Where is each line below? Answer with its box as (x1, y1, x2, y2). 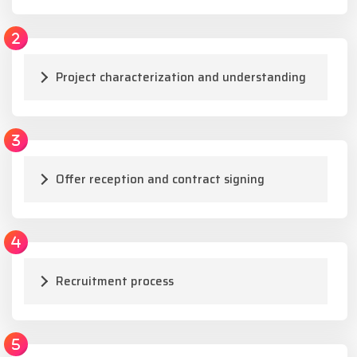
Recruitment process (56, 272, 174, 291)
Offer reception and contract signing (56, 170, 265, 189)
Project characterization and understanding (56, 68, 306, 87)
